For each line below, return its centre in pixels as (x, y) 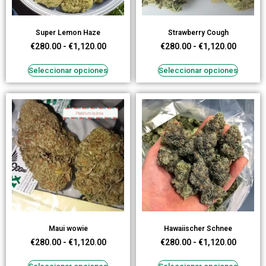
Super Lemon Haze (68, 33)
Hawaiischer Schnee (198, 228)
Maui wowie (68, 228)
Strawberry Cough (198, 33)
